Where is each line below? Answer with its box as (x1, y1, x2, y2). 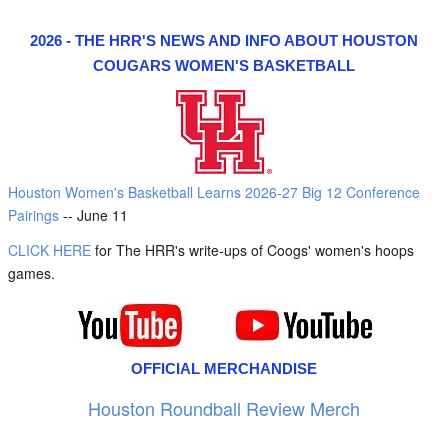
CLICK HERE (8, 240, 91, 260)
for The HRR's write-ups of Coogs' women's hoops (91, 240, 414, 260)
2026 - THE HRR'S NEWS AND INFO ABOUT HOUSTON (30, 32, 418, 49)
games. (8, 263, 55, 283)
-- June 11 (59, 205, 128, 225)
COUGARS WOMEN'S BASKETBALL (93, 57, 355, 74)
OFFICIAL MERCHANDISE (131, 360, 317, 377)
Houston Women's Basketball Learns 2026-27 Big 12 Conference (8, 182, 420, 202)
